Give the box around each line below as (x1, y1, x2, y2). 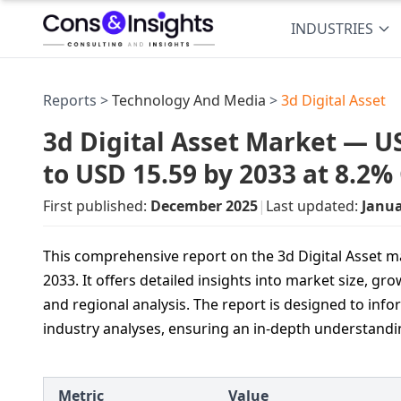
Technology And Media (112, 90, 266, 110)
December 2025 (150, 196, 258, 216)
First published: (43, 196, 150, 216)
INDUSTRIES (291, 19, 374, 38)
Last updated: (266, 196, 362, 216)
